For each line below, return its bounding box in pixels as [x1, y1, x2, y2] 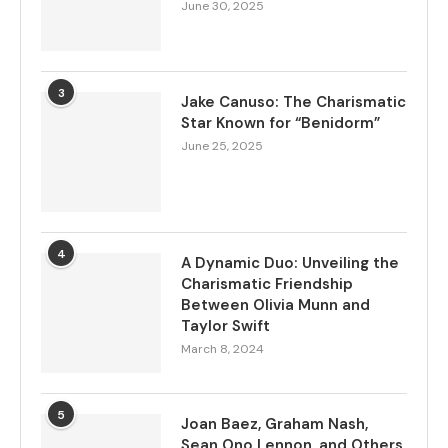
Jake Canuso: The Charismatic [181, 92, 406, 112]
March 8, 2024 [181, 341, 264, 357]
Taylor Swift [181, 316, 270, 336]
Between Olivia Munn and [181, 295, 370, 315]
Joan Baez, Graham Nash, [181, 414, 368, 434]
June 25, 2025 [181, 138, 263, 154]
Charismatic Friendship [181, 274, 353, 294]
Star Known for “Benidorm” [181, 113, 380, 133]
